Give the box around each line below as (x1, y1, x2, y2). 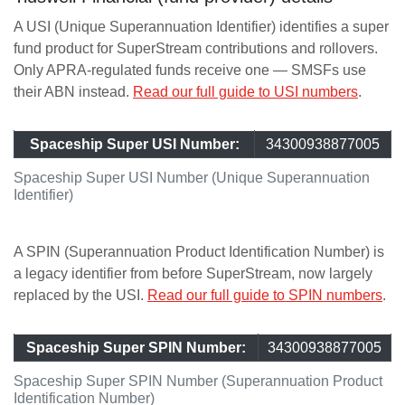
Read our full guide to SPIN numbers (147, 287, 382, 303)
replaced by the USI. (14, 287, 147, 303)
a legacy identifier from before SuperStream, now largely (14, 266, 372, 281)
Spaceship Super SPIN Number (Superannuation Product (14, 373, 382, 389)
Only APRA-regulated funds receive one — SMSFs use (14, 62, 366, 78)
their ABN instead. (14, 84, 133, 99)
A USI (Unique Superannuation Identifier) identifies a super (14, 19, 389, 34)
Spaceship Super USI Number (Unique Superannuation (14, 170, 370, 185)
